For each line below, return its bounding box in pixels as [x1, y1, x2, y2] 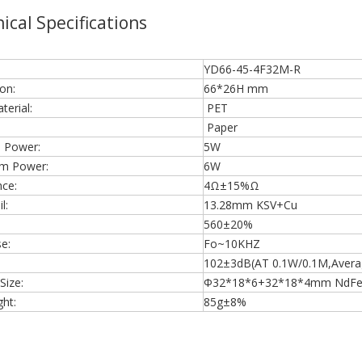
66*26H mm [204, 81, 268, 96]
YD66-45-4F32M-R [204, 61, 301, 77]
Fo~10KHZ [204, 236, 260, 251]
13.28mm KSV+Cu [204, 197, 297, 213]
